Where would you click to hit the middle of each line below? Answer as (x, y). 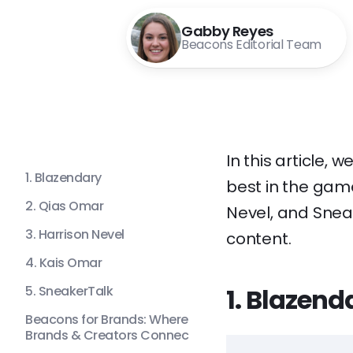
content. (259, 239)
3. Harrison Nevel (75, 234)
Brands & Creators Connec (107, 335)
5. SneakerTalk (69, 291)
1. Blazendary (63, 178)
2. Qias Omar (65, 206)
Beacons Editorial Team (251, 45)
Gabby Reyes (228, 31)
